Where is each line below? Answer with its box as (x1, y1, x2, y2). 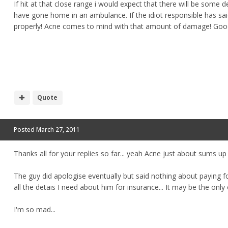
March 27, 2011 (36, 125, 80, 134)
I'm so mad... (14, 205, 55, 215)
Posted (14, 125, 36, 134)
